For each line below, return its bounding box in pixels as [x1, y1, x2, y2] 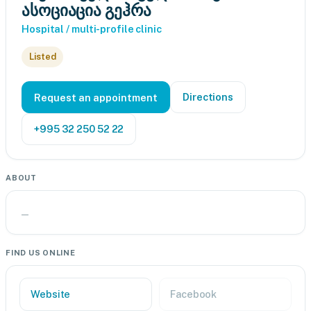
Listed [29, 51, 56, 62]
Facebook [170, 288, 217, 300]
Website [31, 288, 71, 300]
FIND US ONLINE [6, 249, 76, 257]
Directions [183, 91, 233, 103]
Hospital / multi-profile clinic [22, 23, 162, 35]
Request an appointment [34, 91, 158, 103]
